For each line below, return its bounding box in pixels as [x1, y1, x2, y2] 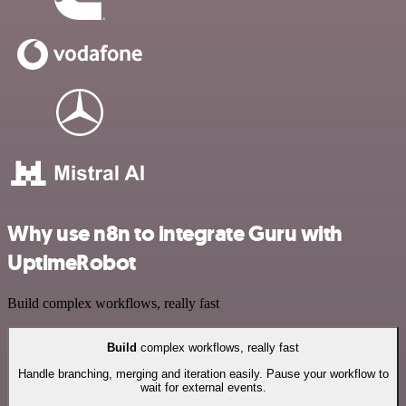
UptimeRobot [7, 248, 136, 278]
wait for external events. [140, 380, 266, 394]
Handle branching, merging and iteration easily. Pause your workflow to [17, 366, 389, 381]
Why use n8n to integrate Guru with [7, 219, 343, 249]
